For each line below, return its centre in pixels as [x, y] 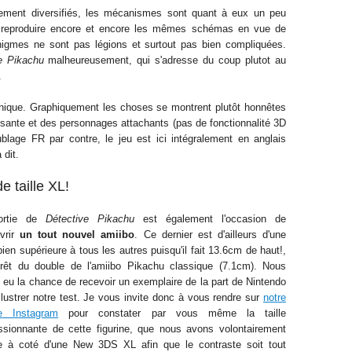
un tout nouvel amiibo [77, 235]
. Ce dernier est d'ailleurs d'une [211, 235]
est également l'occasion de [210, 219]
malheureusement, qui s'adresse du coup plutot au [165, 60]
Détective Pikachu [90, 219]
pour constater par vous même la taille [172, 313]
